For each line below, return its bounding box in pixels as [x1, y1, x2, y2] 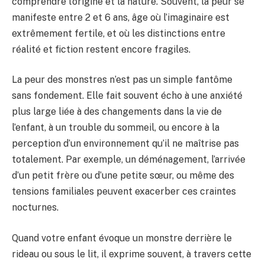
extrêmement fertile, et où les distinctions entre [12, 27, 225, 39]
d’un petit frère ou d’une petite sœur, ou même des [12, 170, 234, 182]
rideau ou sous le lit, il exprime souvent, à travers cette [12, 248, 251, 260]
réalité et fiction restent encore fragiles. [12, 43, 190, 55]
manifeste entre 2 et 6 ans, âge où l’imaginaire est [12, 11, 230, 23]
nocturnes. [12, 202, 59, 214]
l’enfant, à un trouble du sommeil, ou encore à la [12, 122, 219, 134]
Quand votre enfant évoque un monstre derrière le [12, 232, 232, 244]
